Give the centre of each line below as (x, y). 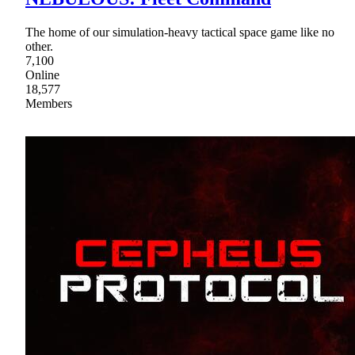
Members (49, 104)
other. (39, 47)
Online (42, 75)
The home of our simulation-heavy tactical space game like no (180, 32)
